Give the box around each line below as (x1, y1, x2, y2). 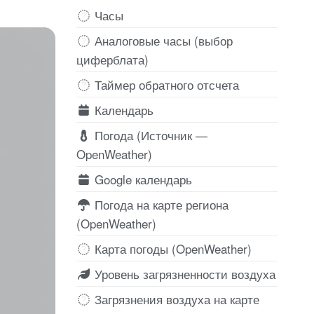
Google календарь (90, 170, 192, 188)
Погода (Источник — (90, 125, 207, 144)
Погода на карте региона (90, 195, 228, 213)
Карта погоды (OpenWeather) (90, 239, 252, 257)
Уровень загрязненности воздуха (90, 264, 275, 282)
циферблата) (76, 50, 149, 68)
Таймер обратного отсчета (90, 75, 239, 93)
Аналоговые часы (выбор (90, 31, 233, 49)
